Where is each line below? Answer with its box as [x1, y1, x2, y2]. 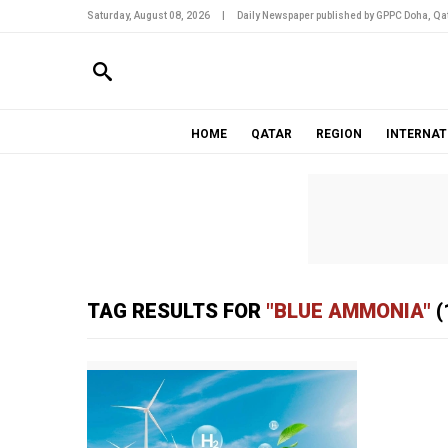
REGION [315, 127, 362, 141]
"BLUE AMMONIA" [266, 299, 431, 323]
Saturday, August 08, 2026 [87, 10, 210, 21]
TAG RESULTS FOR [87, 299, 266, 323]
